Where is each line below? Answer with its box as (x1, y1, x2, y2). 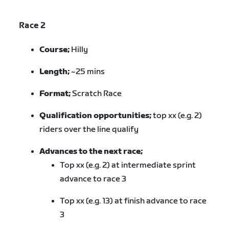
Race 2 (19, 21, 45, 31)
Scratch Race (72, 88, 122, 99)
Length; (39, 66, 72, 77)
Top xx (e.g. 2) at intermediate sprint (60, 160, 196, 170)
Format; (39, 88, 73, 99)
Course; (39, 44, 72, 55)
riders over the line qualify (39, 124, 141, 134)
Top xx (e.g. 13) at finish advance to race (60, 196, 207, 206)
